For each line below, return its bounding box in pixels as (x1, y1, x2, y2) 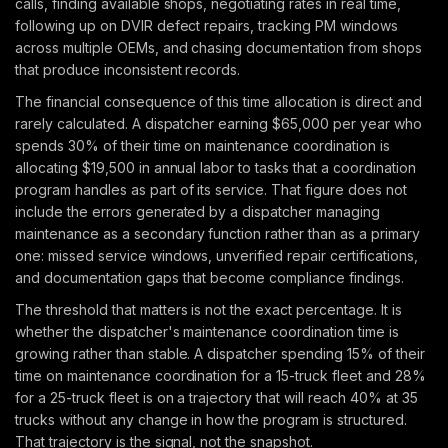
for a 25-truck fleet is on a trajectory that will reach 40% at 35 (15, 389, 418, 406)
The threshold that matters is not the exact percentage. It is (15, 301, 402, 318)
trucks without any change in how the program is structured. (15, 411, 407, 428)
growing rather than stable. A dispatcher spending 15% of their (15, 345, 425, 362)
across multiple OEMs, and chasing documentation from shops (15, 39, 422, 56)
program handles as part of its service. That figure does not (15, 181, 407, 198)
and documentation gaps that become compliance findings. (15, 269, 404, 286)
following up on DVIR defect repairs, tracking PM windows (15, 17, 398, 34)
